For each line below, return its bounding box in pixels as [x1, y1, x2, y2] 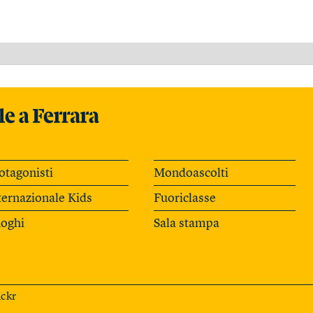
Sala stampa [153, 217, 219, 230]
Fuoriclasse [153, 191, 216, 205]
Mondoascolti [153, 166, 228, 180]
